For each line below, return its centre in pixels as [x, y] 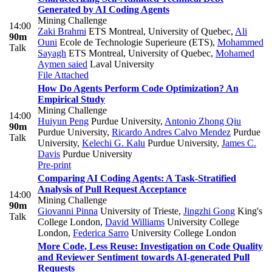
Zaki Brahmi [62, 32]
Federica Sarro [101, 233]
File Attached [63, 75]
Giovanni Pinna [68, 211]
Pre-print [54, 165]
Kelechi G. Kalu [114, 143]
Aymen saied [63, 64]
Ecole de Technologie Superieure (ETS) [135, 42]
